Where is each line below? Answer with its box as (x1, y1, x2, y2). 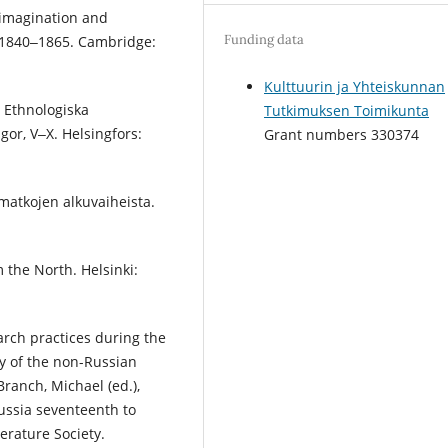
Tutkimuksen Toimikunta (264, 100, 430, 120)
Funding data (224, 30, 305, 48)
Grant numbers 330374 (264, 124, 420, 144)
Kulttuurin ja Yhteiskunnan (264, 76, 446, 96)
